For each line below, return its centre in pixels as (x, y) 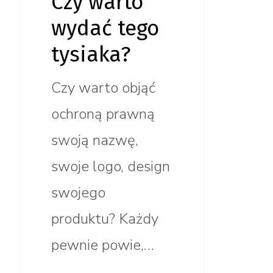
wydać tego (105, 28)
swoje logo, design (110, 167)
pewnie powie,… (102, 245)
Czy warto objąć (103, 88)
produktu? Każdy (105, 219)
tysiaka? (91, 55)
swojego (78, 193)
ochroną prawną (103, 114)
